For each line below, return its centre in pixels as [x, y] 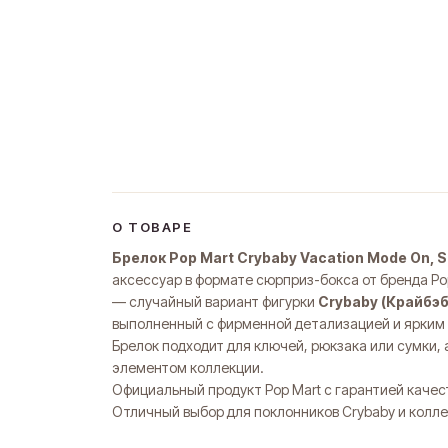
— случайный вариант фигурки [215, 301]
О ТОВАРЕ [152, 227]
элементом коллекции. [188, 367]
